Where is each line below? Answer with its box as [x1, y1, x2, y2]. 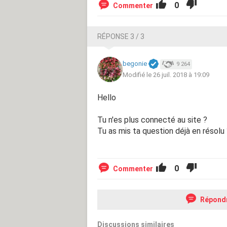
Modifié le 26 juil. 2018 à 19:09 [123, 70, 209, 79]
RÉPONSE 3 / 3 [97, 32, 144, 41]
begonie [123, 60, 147, 68]
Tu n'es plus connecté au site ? [97, 115, 207, 125]
